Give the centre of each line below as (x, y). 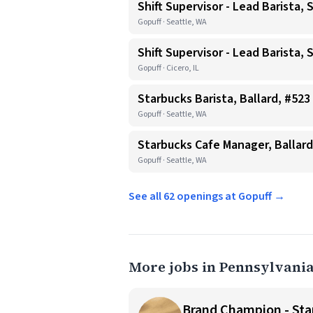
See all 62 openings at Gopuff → (207, 196)
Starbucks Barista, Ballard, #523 (224, 99)
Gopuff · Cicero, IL (168, 68)
